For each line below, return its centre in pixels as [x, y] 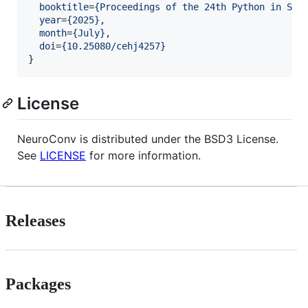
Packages [38, 284]
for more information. [143, 155]
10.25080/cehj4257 [113, 46]
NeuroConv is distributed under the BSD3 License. [148, 139]
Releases [35, 220]
